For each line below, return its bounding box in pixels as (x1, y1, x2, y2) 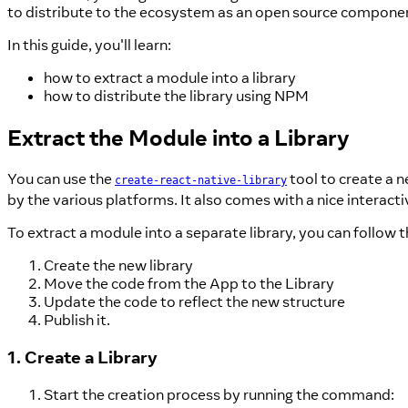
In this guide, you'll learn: (7, 36, 171, 55)
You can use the (7, 169, 115, 189)
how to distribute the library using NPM (44, 87, 309, 106)
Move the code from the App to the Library (44, 274, 334, 293)
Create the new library (44, 256, 193, 275)
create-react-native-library (115, 173, 287, 187)
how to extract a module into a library (44, 68, 296, 87)
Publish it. (44, 311, 110, 330)
